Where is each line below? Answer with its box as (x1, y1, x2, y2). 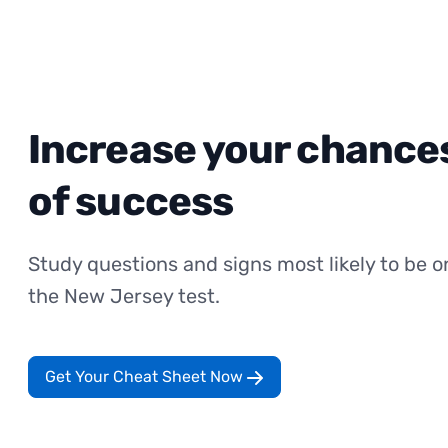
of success (28, 177, 234, 225)
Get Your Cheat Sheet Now (45, 366, 247, 386)
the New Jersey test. (28, 283, 220, 308)
